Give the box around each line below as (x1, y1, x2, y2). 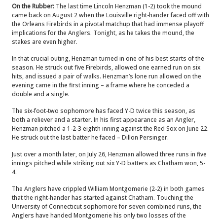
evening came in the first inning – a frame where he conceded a (12, 81, 189, 89)
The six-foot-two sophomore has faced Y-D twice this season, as (12, 107, 195, 115)
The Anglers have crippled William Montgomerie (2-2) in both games (12, 184, 205, 193)
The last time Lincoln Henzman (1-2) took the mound (54, 2, 202, 10)
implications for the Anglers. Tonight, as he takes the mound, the (12, 29, 194, 37)
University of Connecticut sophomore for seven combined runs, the (12, 202, 202, 211)
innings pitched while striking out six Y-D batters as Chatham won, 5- (12, 159, 205, 167)
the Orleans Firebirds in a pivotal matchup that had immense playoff (12, 20, 204, 28)
